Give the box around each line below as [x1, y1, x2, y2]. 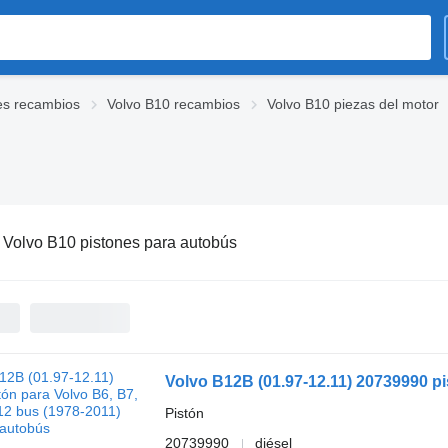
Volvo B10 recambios [107, 96, 240, 112]
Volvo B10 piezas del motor [267, 96, 439, 112]
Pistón [164, 405, 204, 421]
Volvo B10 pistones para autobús [2, 233, 237, 251]
